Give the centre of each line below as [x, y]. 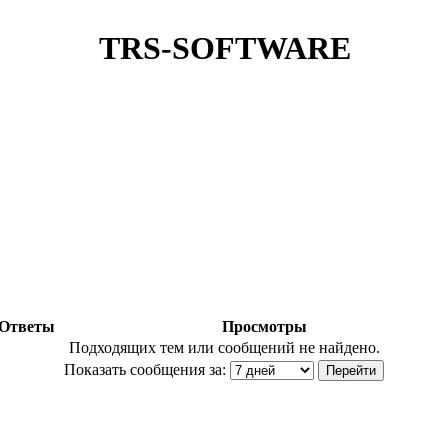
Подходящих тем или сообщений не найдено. [224, 347]
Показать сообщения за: [145, 369]
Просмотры [264, 326]
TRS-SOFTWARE [225, 48]
